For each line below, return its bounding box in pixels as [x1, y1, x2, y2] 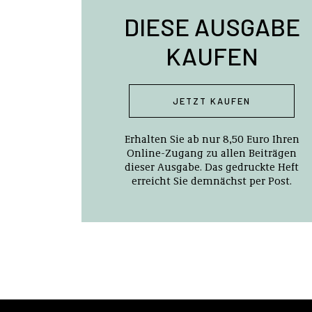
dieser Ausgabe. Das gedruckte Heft [125, 159, 299, 173]
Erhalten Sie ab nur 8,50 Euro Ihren [124, 132, 299, 146]
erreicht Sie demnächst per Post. [132, 173, 292, 187]
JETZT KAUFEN [173, 95, 251, 107]
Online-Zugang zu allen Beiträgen [127, 146, 297, 159]
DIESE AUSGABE [123, 12, 300, 41]
